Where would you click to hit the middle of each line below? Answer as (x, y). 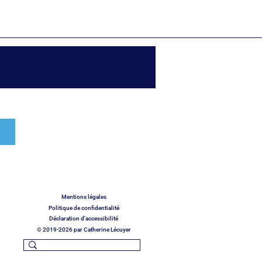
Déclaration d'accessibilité (84, 218)
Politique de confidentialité (84, 208)
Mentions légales (84, 197)
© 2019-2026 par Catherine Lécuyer (84, 230)
